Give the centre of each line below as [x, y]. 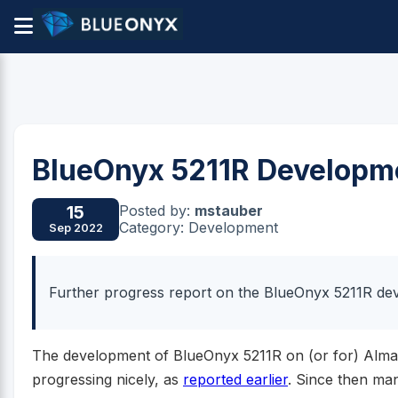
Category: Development [199, 227]
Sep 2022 [76, 228]
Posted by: [157, 210]
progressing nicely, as [107, 380]
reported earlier [235, 380]
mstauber [229, 210]
